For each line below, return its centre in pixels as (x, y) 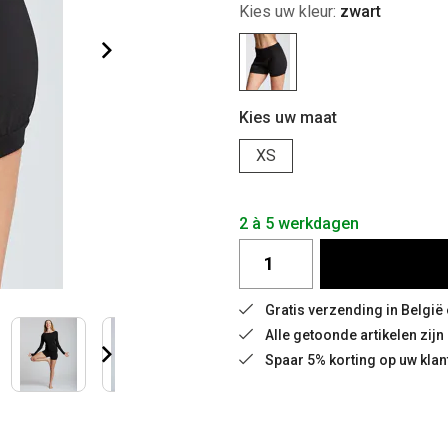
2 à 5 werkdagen (299, 223)
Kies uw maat (288, 117)
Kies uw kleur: (289, 11)
